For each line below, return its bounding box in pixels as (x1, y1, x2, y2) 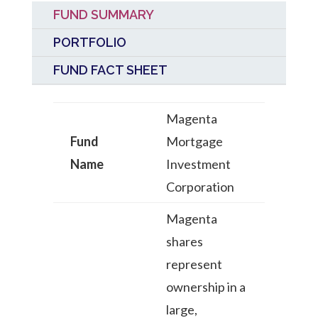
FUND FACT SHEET (53, 62, 168, 77)
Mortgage (165, 133, 223, 149)
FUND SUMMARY (53, 6, 154, 22)
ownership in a (165, 278, 246, 295)
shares (165, 233, 203, 249)
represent (165, 256, 222, 272)
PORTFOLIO (53, 34, 126, 50)
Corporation (165, 178, 234, 194)
